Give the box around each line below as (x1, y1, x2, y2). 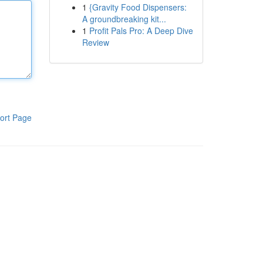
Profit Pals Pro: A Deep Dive (89, 25, 193, 36)
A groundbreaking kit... (82, 13, 166, 25)
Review (82, 36, 109, 48)
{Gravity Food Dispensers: (89, 1, 187, 13)
